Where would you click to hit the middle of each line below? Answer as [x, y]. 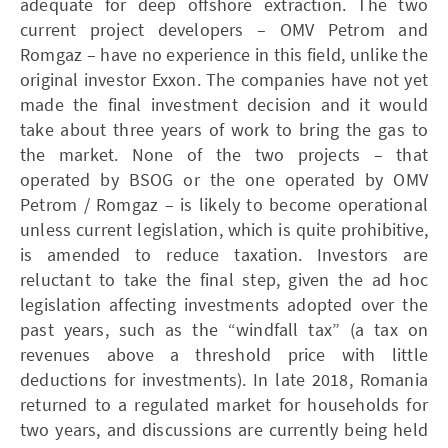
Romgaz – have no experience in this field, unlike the [224, 54]
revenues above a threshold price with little [224, 354]
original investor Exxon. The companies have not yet [224, 79]
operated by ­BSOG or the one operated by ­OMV [224, 179]
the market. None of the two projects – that [224, 154]
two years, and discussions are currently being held [224, 429]
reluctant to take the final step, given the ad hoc [224, 279]
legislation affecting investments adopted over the [224, 304]
